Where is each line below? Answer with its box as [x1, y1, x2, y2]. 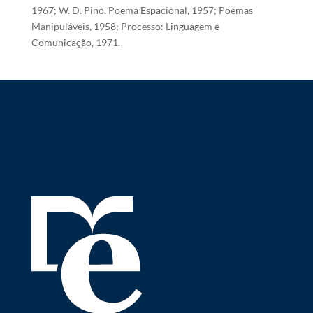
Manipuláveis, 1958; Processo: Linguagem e [31, 20, 219, 32]
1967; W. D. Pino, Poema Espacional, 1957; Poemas [31, 4, 253, 16]
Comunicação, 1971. [31, 36, 120, 48]
